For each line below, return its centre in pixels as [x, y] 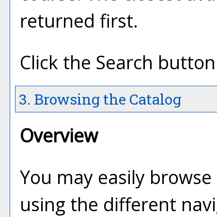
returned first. [79, 21]
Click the [58, 62]
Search [124, 62]
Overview [59, 135]
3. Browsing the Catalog [98, 99]
